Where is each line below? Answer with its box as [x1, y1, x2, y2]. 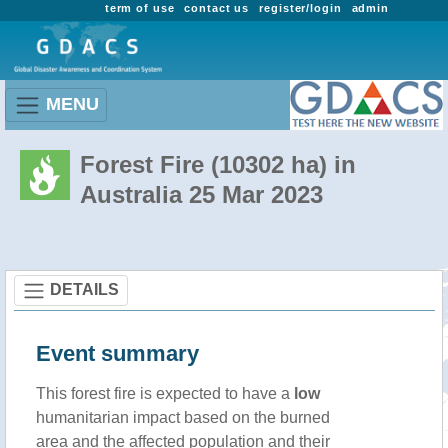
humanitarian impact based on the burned [36, 409, 330, 426]
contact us [184, 2, 250, 14]
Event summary [36, 341, 199, 366]
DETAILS [50, 280, 119, 298]
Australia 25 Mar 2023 [80, 181, 323, 208]
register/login [259, 2, 342, 14]
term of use [104, 2, 175, 14]
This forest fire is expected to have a [36, 385, 294, 402]
